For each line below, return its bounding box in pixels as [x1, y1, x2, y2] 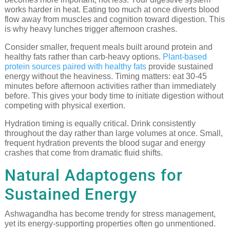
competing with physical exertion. [4, 101, 125, 110]
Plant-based [162, 52, 207, 61]
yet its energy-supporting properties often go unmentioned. [4, 219, 216, 228]
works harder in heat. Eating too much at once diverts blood [4, 5, 219, 14]
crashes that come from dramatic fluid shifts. [4, 148, 163, 157]
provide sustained [146, 62, 213, 71]
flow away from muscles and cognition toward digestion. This [4, 14, 225, 24]
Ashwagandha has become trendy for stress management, [4, 209, 216, 218]
